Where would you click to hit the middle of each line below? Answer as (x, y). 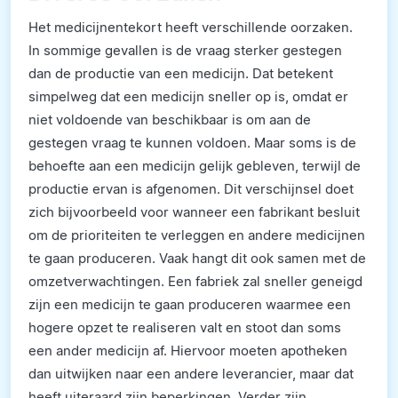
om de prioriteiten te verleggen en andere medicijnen (197, 235)
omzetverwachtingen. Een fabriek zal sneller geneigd (195, 281)
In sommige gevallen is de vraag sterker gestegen (185, 50)
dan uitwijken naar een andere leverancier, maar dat (191, 373)
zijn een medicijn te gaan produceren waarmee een (190, 304)
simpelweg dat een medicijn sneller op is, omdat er (188, 96)
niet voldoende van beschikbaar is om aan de (170, 119)
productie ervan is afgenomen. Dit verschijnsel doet (191, 188)
